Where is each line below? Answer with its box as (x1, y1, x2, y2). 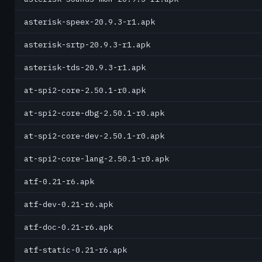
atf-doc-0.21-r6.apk (24, 222, 113, 232)
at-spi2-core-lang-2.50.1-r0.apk (24, 153, 169, 164)
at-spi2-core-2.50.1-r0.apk (24, 85, 146, 95)
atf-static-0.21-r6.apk (24, 244, 127, 255)
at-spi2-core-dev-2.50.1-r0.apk (24, 130, 164, 141)
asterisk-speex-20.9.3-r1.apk (24, 16, 155, 27)
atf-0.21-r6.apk (24, 176, 94, 187)
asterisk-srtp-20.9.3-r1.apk (24, 39, 150, 50)
